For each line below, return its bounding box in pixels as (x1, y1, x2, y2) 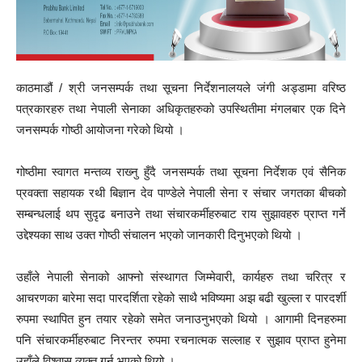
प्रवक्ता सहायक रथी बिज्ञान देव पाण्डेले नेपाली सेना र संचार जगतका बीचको (16, 186, 346, 200)
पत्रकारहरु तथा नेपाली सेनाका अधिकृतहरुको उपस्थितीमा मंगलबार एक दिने (16, 102, 346, 116)
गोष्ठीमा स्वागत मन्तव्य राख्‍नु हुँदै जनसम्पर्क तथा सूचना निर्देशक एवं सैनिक (16, 165, 346, 179)
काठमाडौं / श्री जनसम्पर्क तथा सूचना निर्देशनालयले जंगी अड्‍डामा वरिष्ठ (16, 81, 346, 95)
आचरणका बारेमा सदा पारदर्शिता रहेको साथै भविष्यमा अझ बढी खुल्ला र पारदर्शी (16, 291, 346, 305)
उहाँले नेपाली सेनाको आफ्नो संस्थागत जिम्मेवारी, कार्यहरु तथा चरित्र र (16, 270, 346, 284)
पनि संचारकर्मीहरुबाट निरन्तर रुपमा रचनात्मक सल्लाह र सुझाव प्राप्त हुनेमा (16, 333, 346, 347)
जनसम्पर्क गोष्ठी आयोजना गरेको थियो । (16, 123, 184, 137)
